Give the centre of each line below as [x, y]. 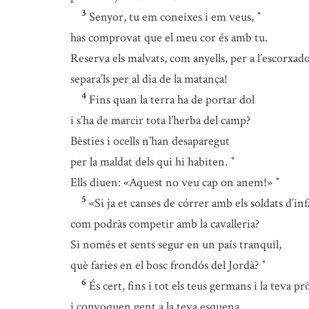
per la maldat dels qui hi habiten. [150, 162]
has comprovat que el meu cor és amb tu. [169, 38]
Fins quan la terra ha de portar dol [172, 100]
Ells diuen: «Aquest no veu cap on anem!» [173, 182]
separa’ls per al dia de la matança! [149, 79]
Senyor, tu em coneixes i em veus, [173, 17]
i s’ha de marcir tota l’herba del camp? [160, 120]
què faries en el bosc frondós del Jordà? [166, 265]
